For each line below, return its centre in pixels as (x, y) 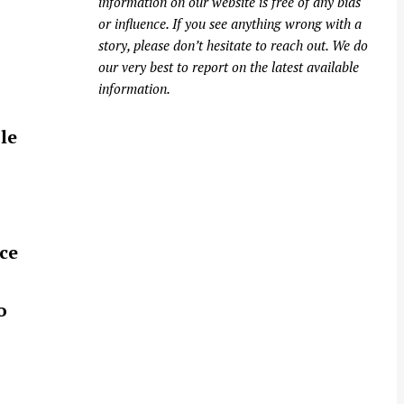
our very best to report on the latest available (229, 67)
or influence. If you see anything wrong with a (230, 24)
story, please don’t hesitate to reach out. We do (233, 46)
